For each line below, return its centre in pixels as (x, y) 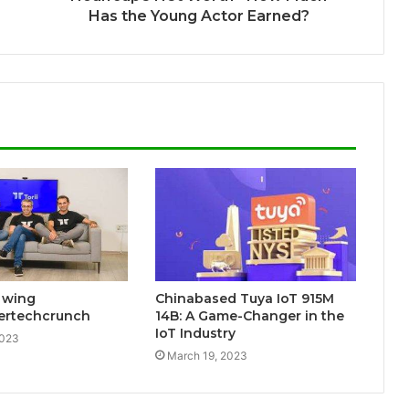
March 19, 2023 (207, 356)
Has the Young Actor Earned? (199, 16)
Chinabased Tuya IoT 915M (244, 299)
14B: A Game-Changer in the (249, 316)
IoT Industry (195, 334)
